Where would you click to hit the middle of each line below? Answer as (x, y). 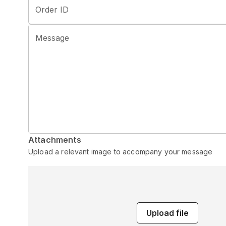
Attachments (55, 140)
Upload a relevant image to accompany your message (121, 152)
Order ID (52, 10)
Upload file (167, 213)
